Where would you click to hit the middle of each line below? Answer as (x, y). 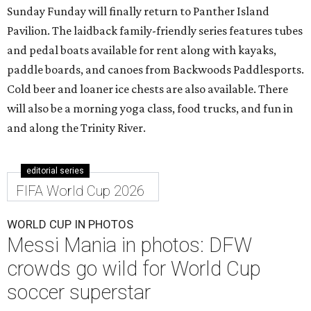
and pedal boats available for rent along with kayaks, (142, 50)
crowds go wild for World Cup (134, 269)
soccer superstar (79, 293)
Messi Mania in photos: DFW (129, 245)
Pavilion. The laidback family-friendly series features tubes (155, 31)
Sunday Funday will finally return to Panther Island (138, 11)
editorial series (55, 171)
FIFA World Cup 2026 (80, 191)
